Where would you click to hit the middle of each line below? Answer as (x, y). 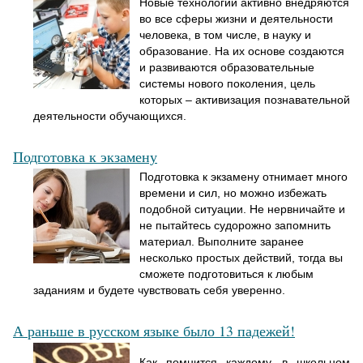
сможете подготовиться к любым (226, 274)
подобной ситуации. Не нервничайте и (242, 209)
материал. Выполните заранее (222, 242)
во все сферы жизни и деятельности (236, 19)
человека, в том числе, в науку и (225, 35)
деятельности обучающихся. (110, 116)
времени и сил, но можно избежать (233, 193)
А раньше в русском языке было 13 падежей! (154, 331)
